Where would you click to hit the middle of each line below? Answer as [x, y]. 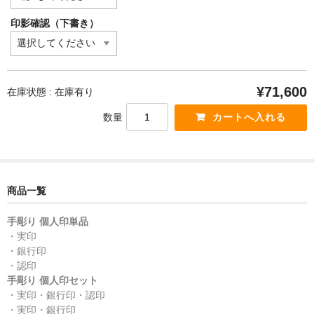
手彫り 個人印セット [53, 281]
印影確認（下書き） [55, 23]
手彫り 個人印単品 [48, 222]
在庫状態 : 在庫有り [50, 92]
